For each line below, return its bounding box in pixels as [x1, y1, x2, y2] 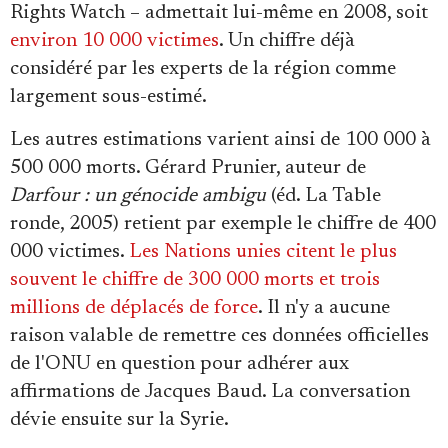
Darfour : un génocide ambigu [10, 186, 266, 207]
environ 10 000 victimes [10, 31, 219, 52]
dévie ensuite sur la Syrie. [10, 410, 229, 431]
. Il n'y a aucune [258, 298, 390, 319]
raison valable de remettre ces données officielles [10, 326, 429, 347]
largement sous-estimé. [10, 87, 207, 108]
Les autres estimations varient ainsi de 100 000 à [10, 130, 431, 151]
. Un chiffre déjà [219, 31, 355, 52]
